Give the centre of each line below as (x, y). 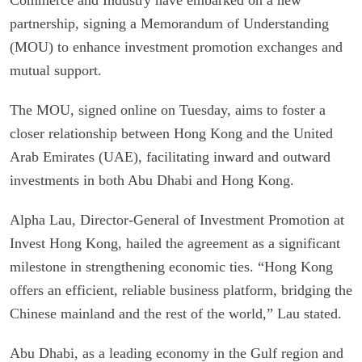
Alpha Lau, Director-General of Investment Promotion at (177, 219)
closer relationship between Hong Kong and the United (171, 133)
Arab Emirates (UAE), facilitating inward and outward (170, 156)
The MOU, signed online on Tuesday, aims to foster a (168, 109)
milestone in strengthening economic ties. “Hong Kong (171, 266)
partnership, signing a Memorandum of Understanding (169, 23)
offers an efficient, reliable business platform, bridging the (181, 290)
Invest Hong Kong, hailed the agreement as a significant (175, 243)
